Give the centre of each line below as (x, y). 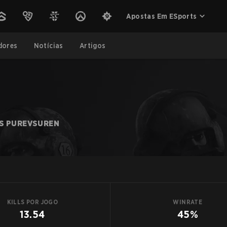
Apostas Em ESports (162, 16)
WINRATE (188, 202)
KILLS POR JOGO (32, 202)
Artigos (92, 46)
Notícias (48, 46)
